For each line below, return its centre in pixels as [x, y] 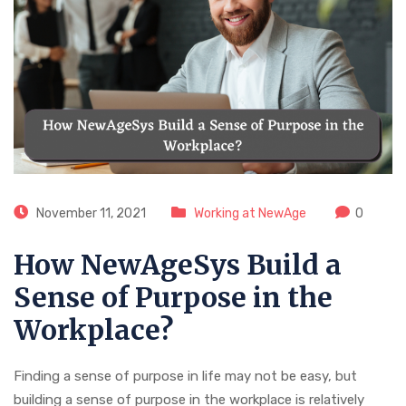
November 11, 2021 [90, 214]
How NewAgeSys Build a [178, 265]
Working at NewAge [250, 214]
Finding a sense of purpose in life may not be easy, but [185, 377]
